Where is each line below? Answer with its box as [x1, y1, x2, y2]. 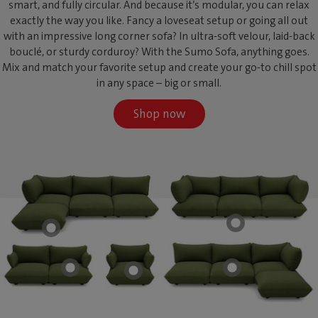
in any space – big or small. [97, 75, 221, 90]
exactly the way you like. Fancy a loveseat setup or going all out [10, 13, 308, 28]
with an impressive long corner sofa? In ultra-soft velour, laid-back [3, 28, 315, 43]
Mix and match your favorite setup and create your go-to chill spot [1, 60, 317, 75]
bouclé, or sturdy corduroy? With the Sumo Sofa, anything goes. [9, 44, 309, 59]
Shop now [133, 105, 185, 121]
